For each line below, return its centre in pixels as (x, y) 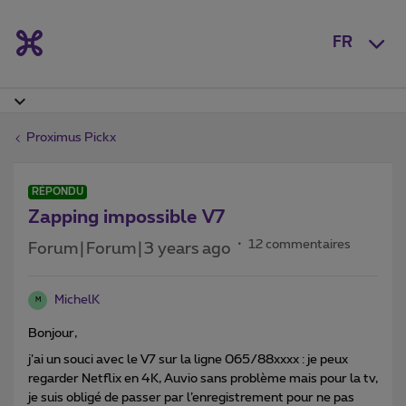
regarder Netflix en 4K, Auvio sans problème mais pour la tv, (203, 378)
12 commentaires (300, 244)
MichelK (77, 300)
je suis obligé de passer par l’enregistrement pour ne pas (191, 397)
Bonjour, (54, 333)
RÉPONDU (58, 191)
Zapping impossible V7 (126, 217)
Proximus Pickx (71, 137)
